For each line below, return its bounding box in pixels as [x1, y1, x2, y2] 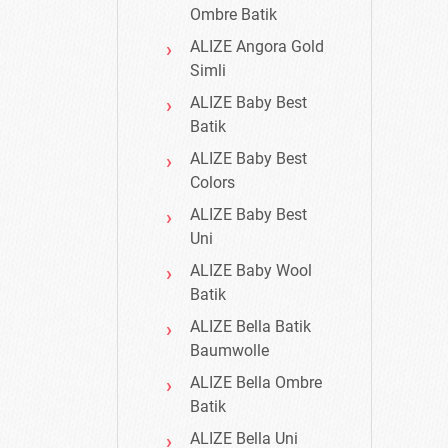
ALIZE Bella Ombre [190, 373, 322, 393]
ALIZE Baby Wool [190, 261, 312, 281]
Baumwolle [190, 341, 269, 361]
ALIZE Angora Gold [190, 37, 324, 57]
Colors [190, 173, 235, 193]
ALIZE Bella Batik [190, 317, 311, 337]
